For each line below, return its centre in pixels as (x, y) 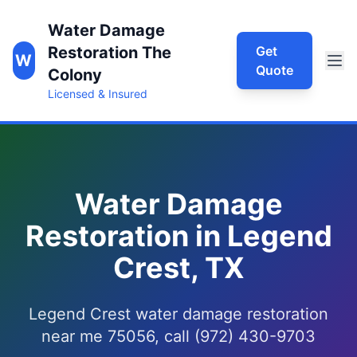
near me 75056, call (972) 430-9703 (178, 336)
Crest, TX (178, 268)
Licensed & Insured (97, 94)
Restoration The (109, 53)
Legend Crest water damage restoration (178, 314)
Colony (75, 75)
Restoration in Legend (178, 236)
